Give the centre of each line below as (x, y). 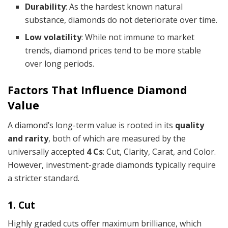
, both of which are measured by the (117, 139)
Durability (46, 7)
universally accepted (47, 152)
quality (190, 125)
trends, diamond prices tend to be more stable (113, 51)
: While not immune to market (138, 37)
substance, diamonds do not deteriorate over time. (121, 20)
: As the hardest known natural (124, 7)
